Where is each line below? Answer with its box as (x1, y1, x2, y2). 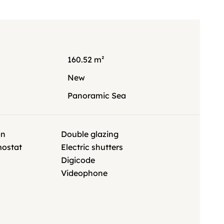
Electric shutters (61, 142, 123, 152)
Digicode (61, 155, 95, 165)
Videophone (61, 168, 108, 178)
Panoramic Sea (67, 90, 126, 100)
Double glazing (61, 129, 119, 139)
